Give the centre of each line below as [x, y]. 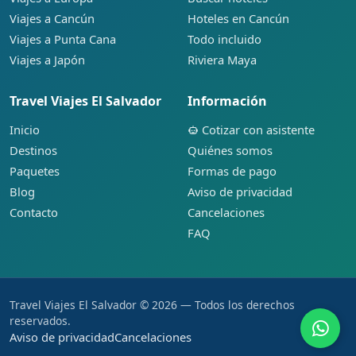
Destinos [33, 150]
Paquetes [35, 170]
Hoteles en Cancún [238, 18]
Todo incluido [224, 39]
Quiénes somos [230, 150]
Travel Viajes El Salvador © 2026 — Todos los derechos [152, 304]
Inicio [25, 129]
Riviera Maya [222, 59]
